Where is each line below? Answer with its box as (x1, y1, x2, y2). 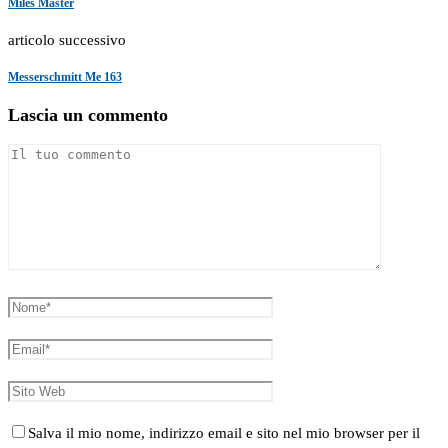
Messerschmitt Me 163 (8, 69, 122, 84)
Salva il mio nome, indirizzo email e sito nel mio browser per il (28, 425, 420, 442)
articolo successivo (8, 31, 126, 48)
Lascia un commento (8, 105, 168, 126)
